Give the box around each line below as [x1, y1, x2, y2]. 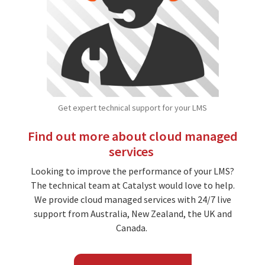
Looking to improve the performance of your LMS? [31, 164, 234, 177]
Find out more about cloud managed [27, 127, 238, 144]
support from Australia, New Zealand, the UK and [33, 207, 232, 219]
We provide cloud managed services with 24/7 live [34, 193, 231, 205]
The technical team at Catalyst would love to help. [30, 179, 235, 191]
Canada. [116, 221, 149, 234]
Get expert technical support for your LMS [58, 102, 207, 113]
